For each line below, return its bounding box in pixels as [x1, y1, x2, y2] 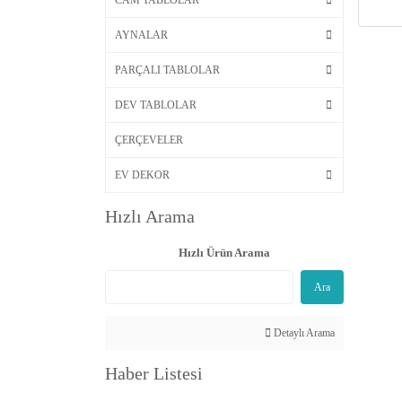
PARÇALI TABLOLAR [115, 64, 220, 77]
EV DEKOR [115, 169, 170, 182]
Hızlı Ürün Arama [178, 246, 270, 260]
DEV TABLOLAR [115, 99, 197, 112]
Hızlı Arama [105, 206, 195, 227]
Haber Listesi [105, 363, 203, 384]
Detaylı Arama [270, 327, 335, 340]
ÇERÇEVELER [115, 134, 183, 147]
